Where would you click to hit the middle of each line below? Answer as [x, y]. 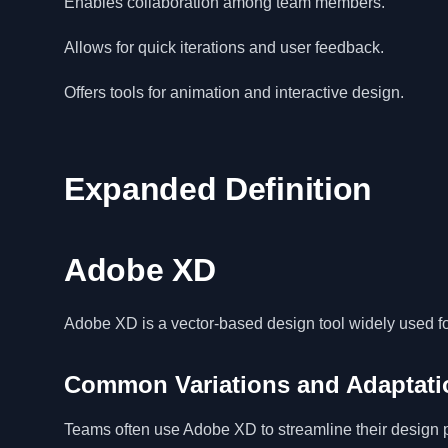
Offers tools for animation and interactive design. [234, 92]
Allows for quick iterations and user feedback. [224, 47]
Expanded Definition [218, 189]
